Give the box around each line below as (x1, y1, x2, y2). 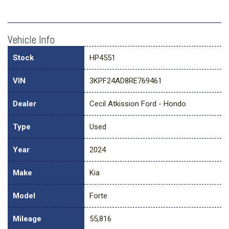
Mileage (13, 214, 41, 224)
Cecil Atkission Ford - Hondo (89, 99, 186, 109)
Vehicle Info (8, 33, 55, 47)
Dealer (13, 99, 36, 109)
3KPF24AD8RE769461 (89, 76, 162, 86)
